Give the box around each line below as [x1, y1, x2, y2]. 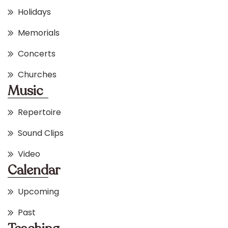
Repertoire [18, 106, 61, 119]
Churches [18, 69, 56, 81]
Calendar [8, 161, 61, 180]
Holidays [18, 6, 51, 18]
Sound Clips [18, 127, 64, 139]
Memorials [18, 27, 60, 39]
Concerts [18, 48, 55, 60]
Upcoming [18, 186, 59, 198]
